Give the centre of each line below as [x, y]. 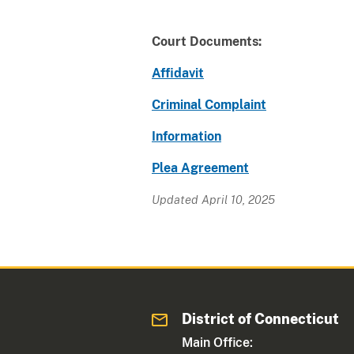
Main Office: [218, 342]
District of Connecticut [261, 318]
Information [186, 136]
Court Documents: [207, 41]
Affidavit [178, 73]
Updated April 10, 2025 [213, 199]
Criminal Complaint [209, 104]
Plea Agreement [200, 168]
